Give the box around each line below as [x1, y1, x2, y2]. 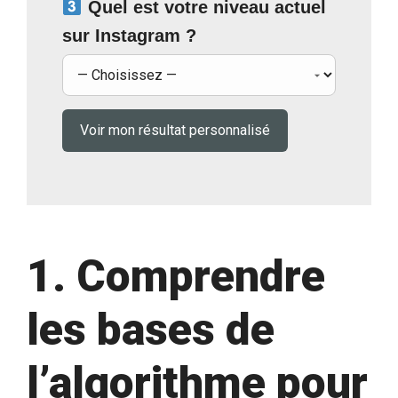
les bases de [27, 303, 275, 355]
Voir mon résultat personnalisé [80, 121, 270, 139]
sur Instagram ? [62, 25, 196, 45]
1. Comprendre [27, 250, 325, 302]
